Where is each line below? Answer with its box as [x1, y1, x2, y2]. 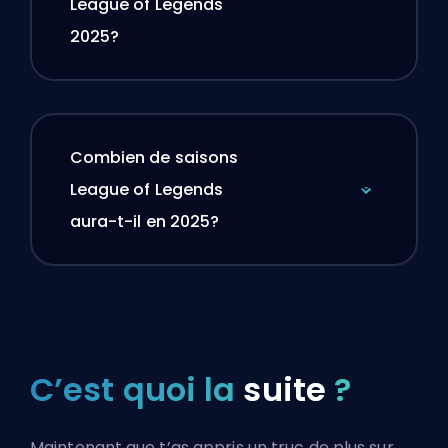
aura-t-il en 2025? [69, 210, 220, 234]
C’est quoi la [30, 366, 244, 412]
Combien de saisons [69, 146, 239, 170]
